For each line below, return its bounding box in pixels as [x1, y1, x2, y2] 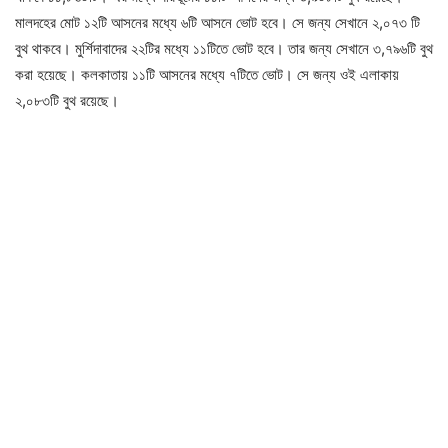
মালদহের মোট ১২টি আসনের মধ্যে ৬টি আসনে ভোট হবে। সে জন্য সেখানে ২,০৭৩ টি [15, 13, 420, 32]
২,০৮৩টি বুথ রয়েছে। [15, 91, 119, 110]
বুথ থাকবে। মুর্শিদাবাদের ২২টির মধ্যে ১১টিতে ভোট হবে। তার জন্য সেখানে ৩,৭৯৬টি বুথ [15, 39, 433, 58]
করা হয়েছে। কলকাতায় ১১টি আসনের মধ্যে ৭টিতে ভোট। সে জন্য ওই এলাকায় [15, 65, 399, 84]
